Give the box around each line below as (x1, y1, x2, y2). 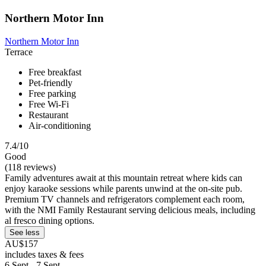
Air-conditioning (28, 120, 91, 131)
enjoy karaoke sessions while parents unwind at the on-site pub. (5, 183, 242, 194)
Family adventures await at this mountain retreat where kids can (5, 172, 242, 183)
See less (9, 227, 40, 237)
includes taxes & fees (5, 249, 84, 259)
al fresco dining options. (5, 215, 94, 226)
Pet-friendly (28, 77, 72, 88)
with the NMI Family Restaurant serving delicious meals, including (5, 204, 255, 215)
